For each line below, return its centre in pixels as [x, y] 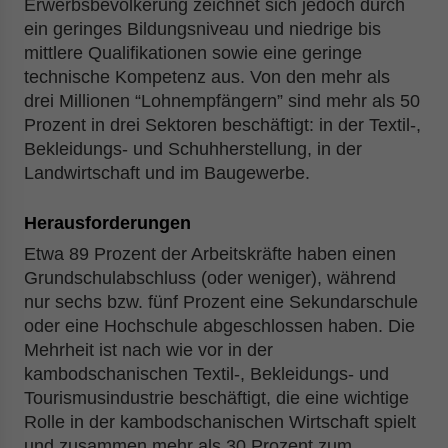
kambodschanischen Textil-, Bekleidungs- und [206, 374]
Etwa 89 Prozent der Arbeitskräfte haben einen [210, 254]
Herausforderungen [107, 223]
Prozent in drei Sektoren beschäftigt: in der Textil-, [222, 125]
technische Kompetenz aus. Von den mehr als [207, 77]
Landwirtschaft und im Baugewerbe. [167, 173]
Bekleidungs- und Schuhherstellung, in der [193, 149]
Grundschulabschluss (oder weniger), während [210, 278]
